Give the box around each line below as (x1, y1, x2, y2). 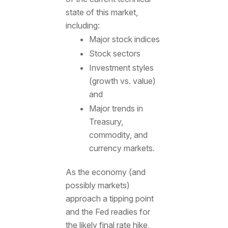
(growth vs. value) (89, 75, 156, 86)
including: (65, 20, 100, 31)
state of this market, (65, 7, 138, 17)
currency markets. (89, 142, 155, 153)
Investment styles (89, 62, 154, 73)
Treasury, (89, 116, 123, 127)
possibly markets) (65, 180, 130, 190)
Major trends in (89, 103, 143, 113)
